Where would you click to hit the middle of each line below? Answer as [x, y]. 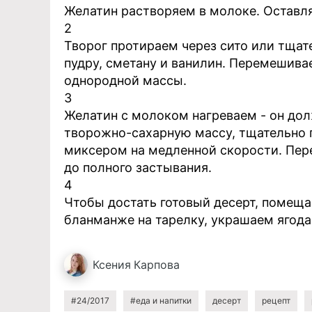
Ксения [112, 265]
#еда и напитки [161, 301]
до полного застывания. [138, 167]
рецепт [276, 301]
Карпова [157, 265]
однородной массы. [125, 80]
